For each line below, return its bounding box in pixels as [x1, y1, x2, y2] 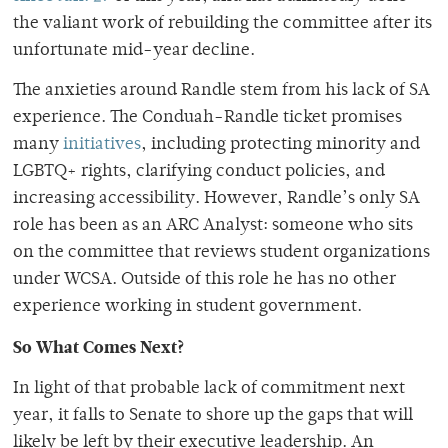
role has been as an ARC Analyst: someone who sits [13, 216, 413, 235]
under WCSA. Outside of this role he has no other [13, 270, 396, 289]
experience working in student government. [13, 297, 362, 316]
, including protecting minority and [141, 135, 420, 154]
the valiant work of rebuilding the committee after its [13, 14, 432, 33]
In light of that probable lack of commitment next [13, 379, 405, 398]
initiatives [63, 135, 141, 154]
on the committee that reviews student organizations [13, 243, 430, 262]
